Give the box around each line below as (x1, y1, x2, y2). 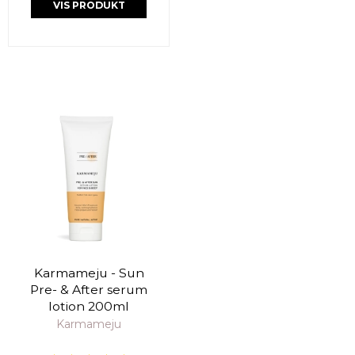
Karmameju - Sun (33, 265, 144, 281)
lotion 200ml (48, 299, 129, 315)
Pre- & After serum (30, 282, 147, 298)
